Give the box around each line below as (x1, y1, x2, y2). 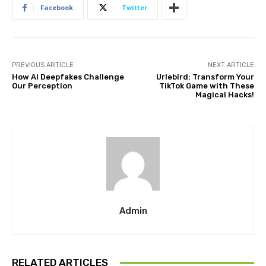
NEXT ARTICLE (207, 61, 254, 69)
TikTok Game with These (159, 81, 254, 91)
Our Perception (12, 81, 72, 91)
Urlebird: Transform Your (156, 72, 254, 82)
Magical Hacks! (195, 90, 254, 100)
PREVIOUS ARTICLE (12, 61, 74, 69)
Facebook (40, 3, 73, 12)
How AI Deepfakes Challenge (12, 72, 124, 82)
